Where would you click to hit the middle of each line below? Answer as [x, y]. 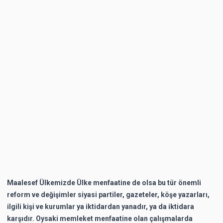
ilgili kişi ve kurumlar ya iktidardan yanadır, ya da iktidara [101, 206]
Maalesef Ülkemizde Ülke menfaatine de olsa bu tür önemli [104, 182]
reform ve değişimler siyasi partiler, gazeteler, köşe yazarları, [108, 194]
